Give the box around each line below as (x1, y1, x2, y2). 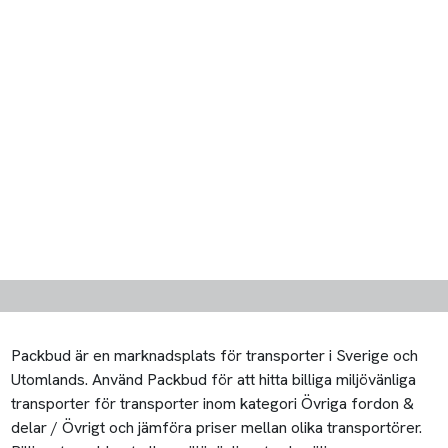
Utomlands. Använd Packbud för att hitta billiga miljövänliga (11, 369, 417, 391)
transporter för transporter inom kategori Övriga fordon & (11, 393, 415, 415)
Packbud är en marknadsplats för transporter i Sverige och (11, 345, 419, 367)
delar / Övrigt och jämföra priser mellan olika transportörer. (11, 417, 423, 439)
